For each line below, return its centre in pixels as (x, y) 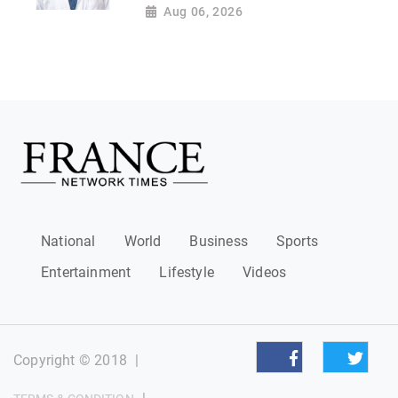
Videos (265, 272)
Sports (297, 242)
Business (219, 242)
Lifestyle (187, 272)
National (68, 242)
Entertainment (86, 272)
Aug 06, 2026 (203, 11)
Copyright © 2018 (70, 361)
